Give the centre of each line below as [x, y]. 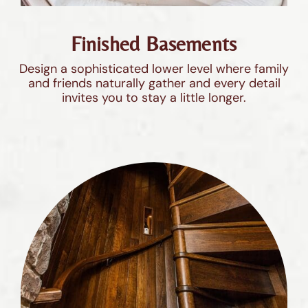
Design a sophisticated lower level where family [154, 68]
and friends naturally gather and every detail [154, 83]
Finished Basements [154, 43]
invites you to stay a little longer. [154, 97]
